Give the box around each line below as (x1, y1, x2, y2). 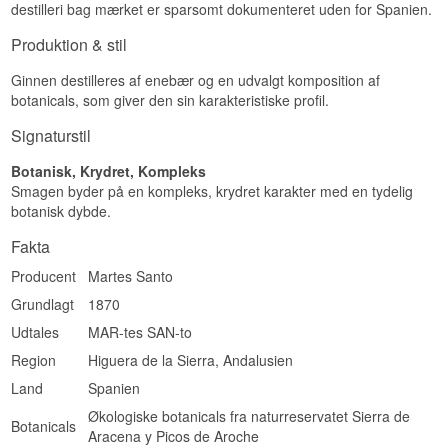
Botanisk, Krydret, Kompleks (11, 161, 207, 182)
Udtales (11, 322, 60, 343)
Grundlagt (11, 294, 75, 315)
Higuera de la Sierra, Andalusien (88, 350, 294, 371)
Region (11, 350, 57, 371)
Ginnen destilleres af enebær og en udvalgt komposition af (11, 70, 381, 91)
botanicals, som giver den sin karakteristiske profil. (11, 90, 330, 111)
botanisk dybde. (11, 201, 112, 222)
